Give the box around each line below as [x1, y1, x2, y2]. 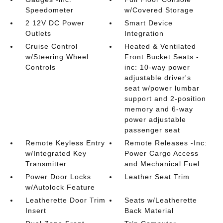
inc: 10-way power [124, 63, 191, 71]
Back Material [124, 207, 174, 215]
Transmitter [25, 160, 67, 168]
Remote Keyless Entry [25, 139, 105, 147]
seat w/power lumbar [124, 84, 200, 92]
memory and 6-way [124, 105, 194, 113]
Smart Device [124, 19, 173, 27]
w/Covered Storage [124, 6, 194, 14]
